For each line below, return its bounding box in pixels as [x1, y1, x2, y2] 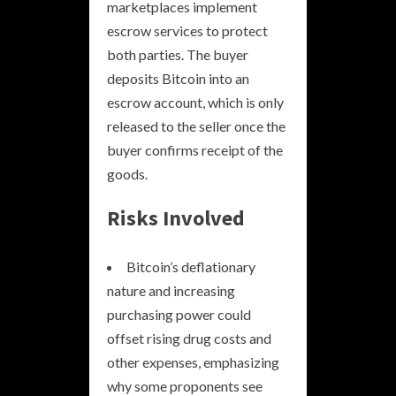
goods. [107, 164, 148, 182]
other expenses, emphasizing [107, 353, 279, 370]
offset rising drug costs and [107, 329, 271, 346]
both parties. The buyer [107, 45, 248, 63]
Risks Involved [107, 203, 245, 232]
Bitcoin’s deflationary [126, 257, 255, 275]
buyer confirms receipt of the [107, 141, 283, 158]
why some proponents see [107, 377, 263, 394]
